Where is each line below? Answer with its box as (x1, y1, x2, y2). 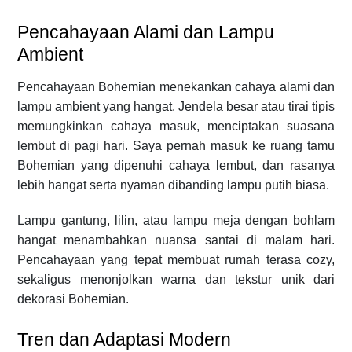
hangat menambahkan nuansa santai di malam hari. (17, 233, 335, 247)
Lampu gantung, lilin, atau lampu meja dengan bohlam (17, 213, 335, 227)
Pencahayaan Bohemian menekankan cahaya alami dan (17, 79, 335, 93)
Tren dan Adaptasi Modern (17, 328, 231, 350)
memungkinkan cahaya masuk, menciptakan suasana (17, 119, 335, 133)
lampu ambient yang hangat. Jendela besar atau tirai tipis (17, 99, 335, 113)
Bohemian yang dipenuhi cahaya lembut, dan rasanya (17, 158, 335, 172)
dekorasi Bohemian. (17, 291, 129, 306)
